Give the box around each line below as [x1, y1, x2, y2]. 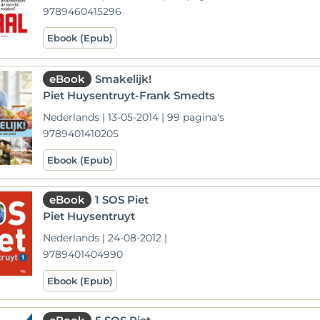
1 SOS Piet [95, 192, 149, 206]
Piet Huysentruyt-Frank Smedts [43, 88, 216, 102]
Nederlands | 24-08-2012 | [43, 231, 168, 244]
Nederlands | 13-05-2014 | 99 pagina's [43, 110, 225, 124]
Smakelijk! [95, 71, 152, 86]
